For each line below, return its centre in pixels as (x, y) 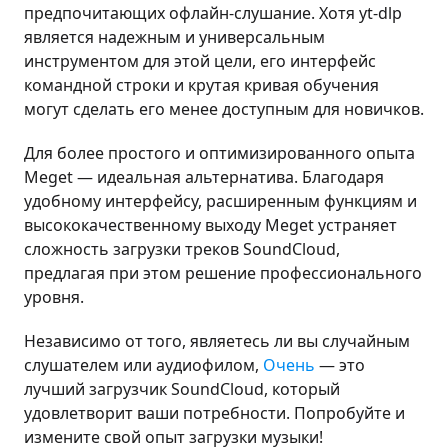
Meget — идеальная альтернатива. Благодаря (204, 176)
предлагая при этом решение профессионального (223, 272)
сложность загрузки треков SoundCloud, (182, 248)
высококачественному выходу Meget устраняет (210, 224)
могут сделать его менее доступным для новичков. (224, 108)
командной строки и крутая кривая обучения (201, 84)
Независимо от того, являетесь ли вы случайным (217, 340)
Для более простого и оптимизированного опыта (219, 152)
